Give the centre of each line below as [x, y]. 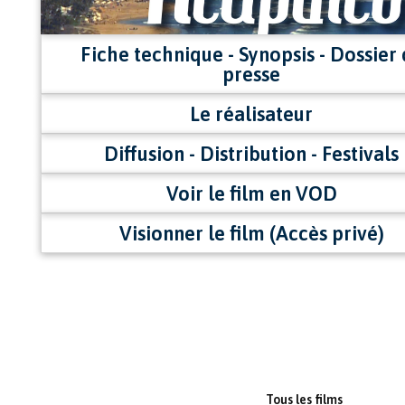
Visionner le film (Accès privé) [251, 233]
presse [252, 74]
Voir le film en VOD [251, 193]
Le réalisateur [252, 113]
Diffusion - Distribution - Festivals [252, 153]
